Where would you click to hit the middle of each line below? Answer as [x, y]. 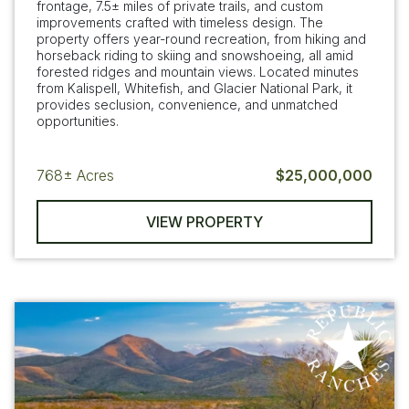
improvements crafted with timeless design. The [180, 23]
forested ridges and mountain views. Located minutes [198, 72]
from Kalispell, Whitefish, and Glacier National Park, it [194, 89]
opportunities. [78, 121]
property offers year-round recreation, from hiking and [201, 39]
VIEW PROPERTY [204, 221]
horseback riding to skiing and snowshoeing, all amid [195, 56]
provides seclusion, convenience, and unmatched [187, 105]
